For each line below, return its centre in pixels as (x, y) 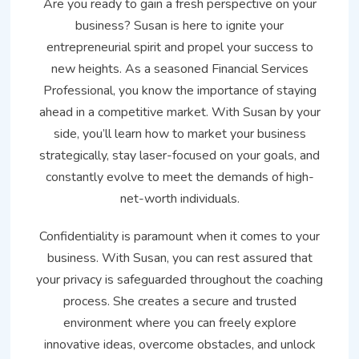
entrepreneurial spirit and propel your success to (179, 47)
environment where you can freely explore (179, 323)
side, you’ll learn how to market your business (179, 133)
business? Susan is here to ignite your (179, 25)
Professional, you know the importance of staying (179, 90)
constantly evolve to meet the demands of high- (179, 177)
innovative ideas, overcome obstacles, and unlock (179, 344)
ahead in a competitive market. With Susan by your (179, 112)
